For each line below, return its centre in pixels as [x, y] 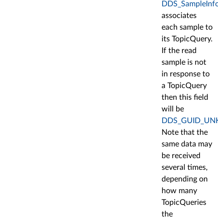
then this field [185, 97]
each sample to [187, 27]
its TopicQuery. [187, 39]
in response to [186, 74]
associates [179, 15]
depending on [185, 179]
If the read [179, 50]
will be [173, 109]
